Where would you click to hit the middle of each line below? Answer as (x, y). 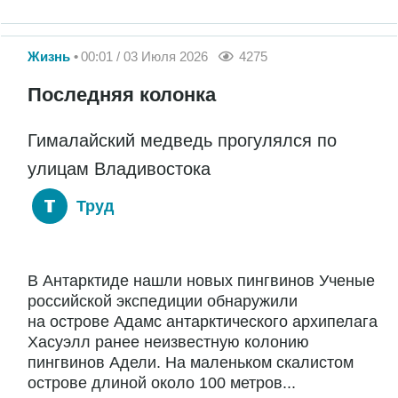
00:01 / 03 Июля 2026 (144, 56)
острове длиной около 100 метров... (162, 383)
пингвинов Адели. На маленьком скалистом (191, 363)
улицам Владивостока (119, 168)
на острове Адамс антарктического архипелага (203, 322)
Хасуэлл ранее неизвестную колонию (168, 342)
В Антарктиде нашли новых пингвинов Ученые (201, 281)
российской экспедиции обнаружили (163, 302)
